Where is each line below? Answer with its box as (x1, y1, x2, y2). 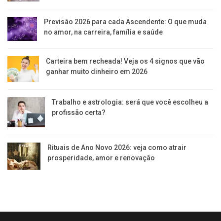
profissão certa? (52, 108, 106, 116)
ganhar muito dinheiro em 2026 (46, 67, 148, 75)
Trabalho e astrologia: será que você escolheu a (52, 98, 209, 106)
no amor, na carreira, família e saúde (43, 28, 163, 37)
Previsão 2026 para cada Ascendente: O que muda (43, 18, 207, 26)
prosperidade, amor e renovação (47, 154, 155, 162)
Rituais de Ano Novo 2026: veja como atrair (47, 144, 186, 152)
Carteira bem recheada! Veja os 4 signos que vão (46, 57, 205, 65)
